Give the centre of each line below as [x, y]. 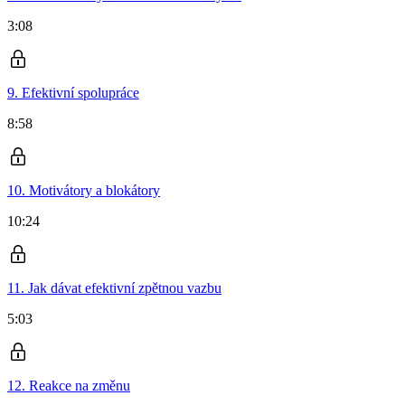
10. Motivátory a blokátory [84, 191]
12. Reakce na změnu [69, 386]
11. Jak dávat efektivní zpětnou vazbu [114, 288]
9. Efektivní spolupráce [73, 93]
